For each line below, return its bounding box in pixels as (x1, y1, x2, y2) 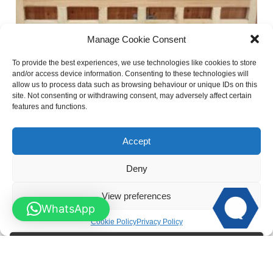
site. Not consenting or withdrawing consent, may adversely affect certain (12, 91, 252, 100)
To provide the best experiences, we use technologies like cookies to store (12, 58, 257, 67)
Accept (122, 135, 151, 146)
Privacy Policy (136, 218, 183, 226)
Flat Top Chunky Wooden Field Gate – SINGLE (16, 108, 193, 118)
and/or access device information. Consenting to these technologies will (12, 69, 249, 78)
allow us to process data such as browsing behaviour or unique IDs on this (12, 80, 257, 89)
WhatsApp (41, 202, 95, 215)
